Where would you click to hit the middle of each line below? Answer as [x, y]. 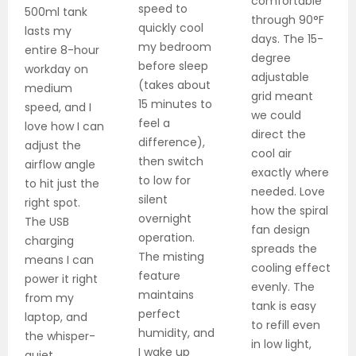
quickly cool [170, 28]
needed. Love [288, 192]
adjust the [53, 146]
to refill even [286, 325]
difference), [171, 143]
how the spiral [290, 211]
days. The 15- [288, 39]
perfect [159, 314]
